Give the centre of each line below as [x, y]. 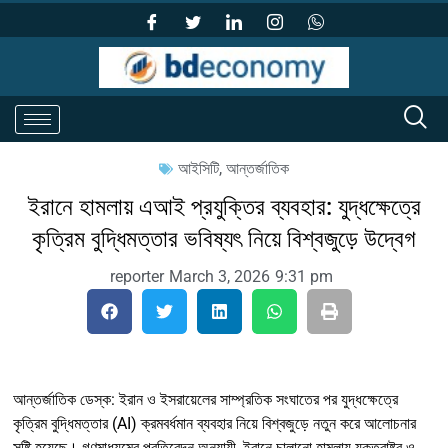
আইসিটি [198, 169]
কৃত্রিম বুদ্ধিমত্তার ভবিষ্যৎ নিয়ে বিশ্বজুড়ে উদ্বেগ [224, 239]
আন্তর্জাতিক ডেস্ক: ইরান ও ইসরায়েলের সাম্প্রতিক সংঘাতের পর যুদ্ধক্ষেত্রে [205, 400]
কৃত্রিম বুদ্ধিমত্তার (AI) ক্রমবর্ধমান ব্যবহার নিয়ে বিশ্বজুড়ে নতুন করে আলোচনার [214, 424]
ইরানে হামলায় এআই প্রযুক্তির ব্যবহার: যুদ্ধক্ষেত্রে [224, 207]
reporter [137, 277]
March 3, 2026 [219, 277]
